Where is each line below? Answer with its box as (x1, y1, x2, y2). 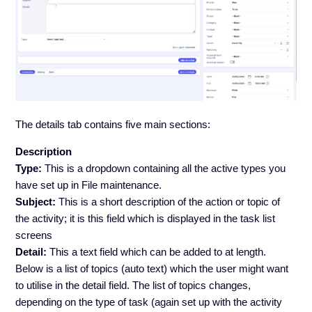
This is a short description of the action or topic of (58, 195, 281, 208)
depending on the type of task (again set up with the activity (15, 295, 283, 308)
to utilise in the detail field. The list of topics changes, (15, 279, 251, 291)
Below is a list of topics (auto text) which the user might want (15, 262, 289, 274)
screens (15, 228, 53, 241)
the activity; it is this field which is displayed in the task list (15, 212, 276, 224)
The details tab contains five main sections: (15, 118, 211, 130)
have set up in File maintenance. (15, 178, 162, 191)
